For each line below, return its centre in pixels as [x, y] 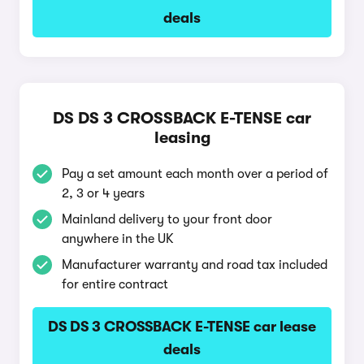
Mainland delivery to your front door [167, 219]
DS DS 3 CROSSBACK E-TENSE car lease [182, 327]
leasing [182, 138]
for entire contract [115, 284]
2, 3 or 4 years [103, 193]
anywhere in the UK [118, 239]
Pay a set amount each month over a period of [195, 174]
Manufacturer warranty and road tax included [195, 265]
